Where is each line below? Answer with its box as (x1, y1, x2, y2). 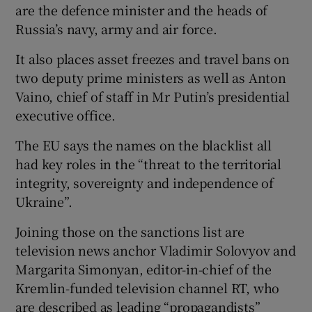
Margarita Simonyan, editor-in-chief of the (15, 259, 272, 278)
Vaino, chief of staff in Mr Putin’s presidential (15, 86, 290, 105)
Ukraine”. (15, 192, 72, 210)
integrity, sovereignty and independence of (15, 173, 274, 192)
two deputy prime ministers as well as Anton (15, 68, 286, 86)
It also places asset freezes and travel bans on (15, 49, 290, 68)
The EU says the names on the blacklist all (15, 135, 272, 154)
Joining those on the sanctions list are (15, 221, 244, 240)
